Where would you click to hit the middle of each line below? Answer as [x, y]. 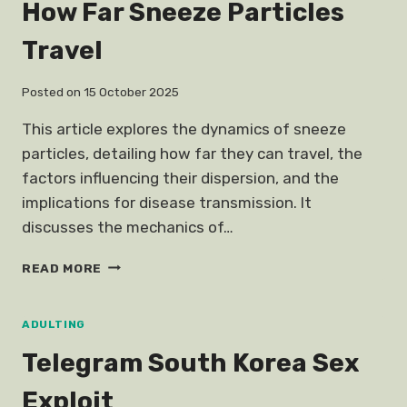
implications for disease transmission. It [167, 202]
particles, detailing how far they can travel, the [192, 153]
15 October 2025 [132, 91]
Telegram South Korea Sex [190, 362]
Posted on [51, 91]
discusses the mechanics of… [128, 227]
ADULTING [54, 324]
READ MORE [62, 268]
